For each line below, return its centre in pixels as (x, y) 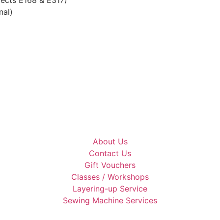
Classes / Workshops (110, 177)
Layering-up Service (110, 188)
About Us (110, 141)
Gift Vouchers (110, 165)
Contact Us (110, 153)
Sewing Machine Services (110, 200)
